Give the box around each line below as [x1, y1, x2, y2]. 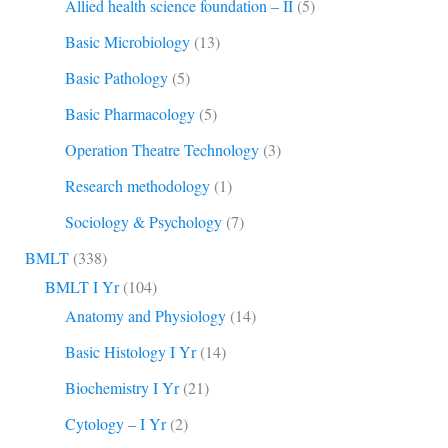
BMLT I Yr [44, 275, 119, 297]
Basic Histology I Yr [64, 340, 196, 362]
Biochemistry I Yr [64, 376, 179, 398]
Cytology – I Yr [64, 412, 166, 434]
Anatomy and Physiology [64, 304, 226, 326]
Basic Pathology [64, 66, 168, 88]
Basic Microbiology [64, 30, 190, 52]
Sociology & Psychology [64, 210, 222, 232]
